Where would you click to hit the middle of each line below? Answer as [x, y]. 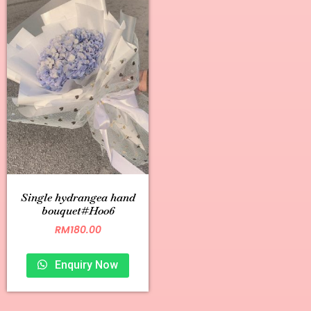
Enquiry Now [85, 265]
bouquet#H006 [78, 210]
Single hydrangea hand [78, 197]
